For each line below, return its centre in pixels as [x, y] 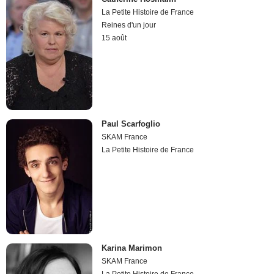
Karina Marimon [132, 248]
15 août [114, 38]
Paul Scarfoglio [131, 124]
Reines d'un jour [129, 25]
